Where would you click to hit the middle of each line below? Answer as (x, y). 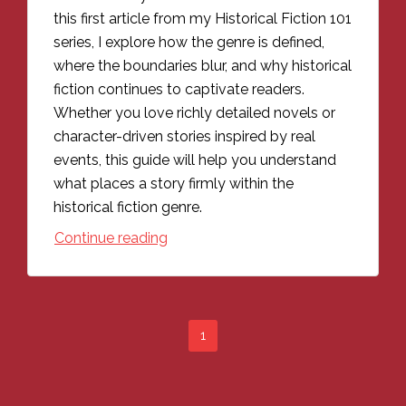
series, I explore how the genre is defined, (189, 43)
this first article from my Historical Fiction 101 (203, 19)
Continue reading (111, 238)
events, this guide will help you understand (195, 160)
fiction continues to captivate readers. (179, 90)
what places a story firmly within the (174, 184)
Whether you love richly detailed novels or (194, 113)
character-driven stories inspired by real (184, 137)
